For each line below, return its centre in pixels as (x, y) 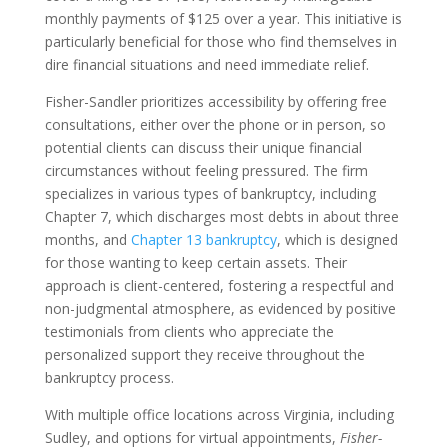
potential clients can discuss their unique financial (203, 147)
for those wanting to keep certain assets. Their (195, 262)
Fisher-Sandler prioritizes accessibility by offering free (215, 101)
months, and (87, 239)
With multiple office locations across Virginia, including (219, 414)
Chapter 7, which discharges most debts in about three (221, 216)
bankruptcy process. (109, 377)
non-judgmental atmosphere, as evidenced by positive (220, 308)
